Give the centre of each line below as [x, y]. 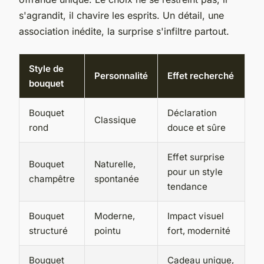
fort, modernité [199, 230]
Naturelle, [115, 164]
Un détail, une [193, 15]
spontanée [117, 179]
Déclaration [192, 113]
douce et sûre [197, 127]
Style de [46, 68]
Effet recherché [201, 75]
